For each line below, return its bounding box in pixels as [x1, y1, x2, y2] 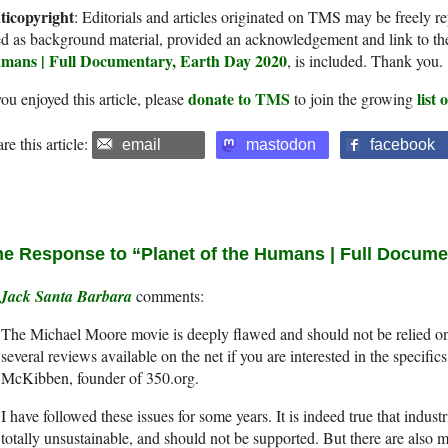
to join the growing [290, 88, 417, 110]
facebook [370, 136, 435, 154]
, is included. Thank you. [287, 50, 443, 72]
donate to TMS [188, 87, 290, 111]
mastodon [246, 136, 316, 154]
